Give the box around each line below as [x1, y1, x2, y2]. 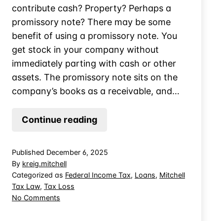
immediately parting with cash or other [12, 58, 176, 69]
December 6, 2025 [46, 147, 108, 156]
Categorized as [12, 170, 65, 179]
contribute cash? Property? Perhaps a [12, 2, 171, 13]
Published [12, 147, 46, 156]
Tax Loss [44, 182, 74, 190]
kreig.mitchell [22, 159, 67, 168]
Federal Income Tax [65, 170, 131, 179]
